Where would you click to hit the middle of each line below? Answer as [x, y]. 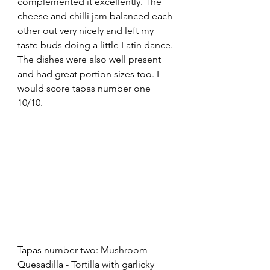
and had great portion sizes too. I [89, 74]
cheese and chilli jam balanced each [96, 16]
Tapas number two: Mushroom [84, 250]
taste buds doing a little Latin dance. [96, 45]
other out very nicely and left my [87, 30]
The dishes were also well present [90, 59]
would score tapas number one [85, 88]
